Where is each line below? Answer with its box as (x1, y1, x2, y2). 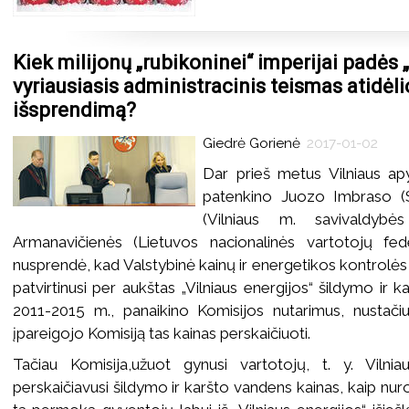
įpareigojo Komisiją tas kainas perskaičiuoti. (12, 324, 310, 343)
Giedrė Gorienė (203, 134, 305, 152)
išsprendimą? (12, 98, 136, 122)
